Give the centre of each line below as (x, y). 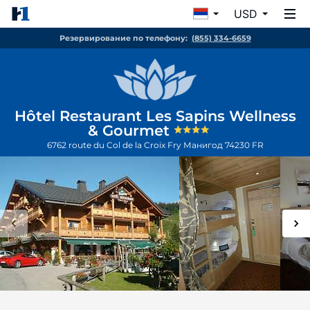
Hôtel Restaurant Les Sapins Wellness (155, 116)
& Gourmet (131, 130)
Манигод (204, 145)
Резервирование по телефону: (123, 38)
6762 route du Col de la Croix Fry (115, 145)
